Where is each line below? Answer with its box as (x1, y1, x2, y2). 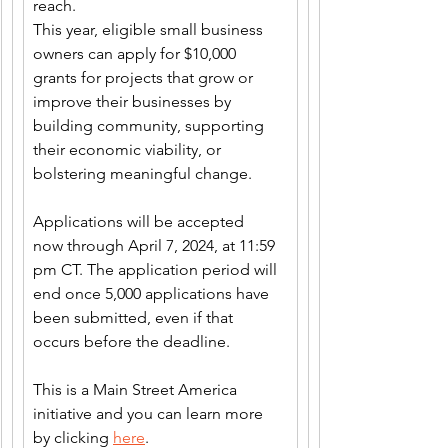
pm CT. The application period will (33, 260, 281, 280)
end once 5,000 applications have (33, 284, 273, 304)
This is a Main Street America (33, 380, 241, 400)
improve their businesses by (33, 92, 235, 112)
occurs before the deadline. (33, 332, 230, 352)
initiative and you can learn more (33, 404, 267, 424)
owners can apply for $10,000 (33, 44, 240, 64)
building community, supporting (33, 116, 268, 136)
